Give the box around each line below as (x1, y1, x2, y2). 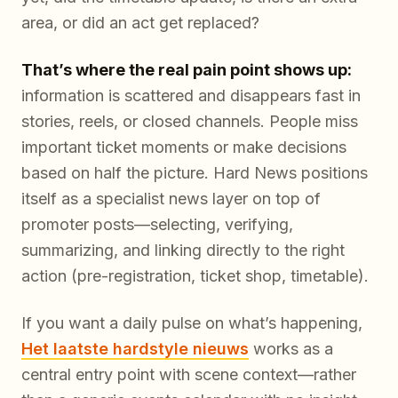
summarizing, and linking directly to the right (21, 240, 345, 259)
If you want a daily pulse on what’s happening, (21, 313, 362, 332)
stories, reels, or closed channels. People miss (21, 111, 358, 131)
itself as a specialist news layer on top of (21, 188, 321, 208)
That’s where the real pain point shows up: (21, 60, 352, 79)
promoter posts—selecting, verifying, (21, 214, 293, 234)
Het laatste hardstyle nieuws (21, 338, 249, 358)
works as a (249, 338, 333, 358)
